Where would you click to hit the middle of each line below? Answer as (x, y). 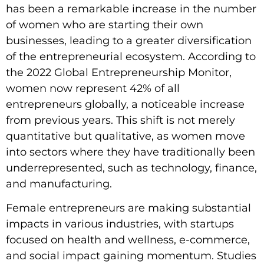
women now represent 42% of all (93, 88)
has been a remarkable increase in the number (131, 9)
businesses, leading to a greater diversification (129, 40)
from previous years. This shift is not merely (121, 120)
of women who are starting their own (105, 24)
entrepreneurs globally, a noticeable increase (125, 104)
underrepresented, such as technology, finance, (131, 168)
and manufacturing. (59, 184)
